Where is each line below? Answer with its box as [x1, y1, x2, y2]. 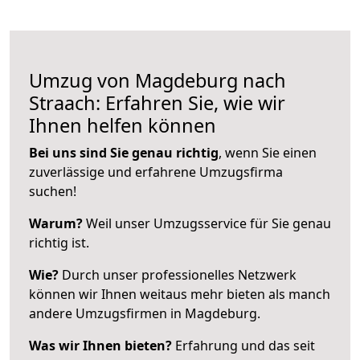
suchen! [29, 182, 76, 200]
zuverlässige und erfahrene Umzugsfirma [29, 162, 283, 181]
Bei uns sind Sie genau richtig [29, 143, 219, 162]
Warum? [29, 214, 83, 232]
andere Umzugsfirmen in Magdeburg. [29, 304, 260, 322]
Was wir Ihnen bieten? [29, 336, 172, 354]
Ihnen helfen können [29, 112, 216, 138]
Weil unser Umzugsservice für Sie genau [83, 214, 331, 232]
